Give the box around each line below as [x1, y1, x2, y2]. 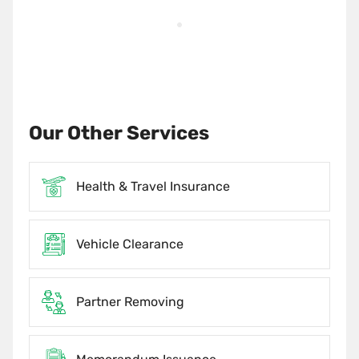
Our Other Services [29, 121, 209, 144]
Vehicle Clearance [75, 236, 184, 252]
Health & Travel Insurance [75, 178, 230, 194]
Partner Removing [75, 293, 184, 309]
